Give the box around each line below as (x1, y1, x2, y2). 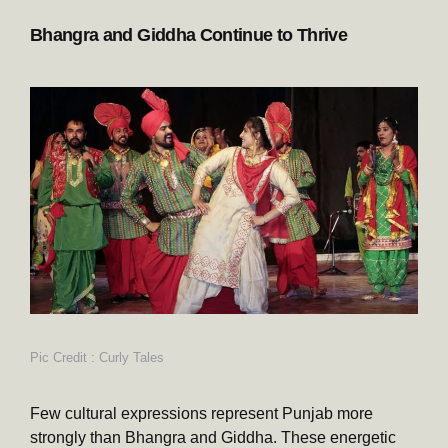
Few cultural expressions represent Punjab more (30, 404, 373, 422)
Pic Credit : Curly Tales (30, 349, 164, 365)
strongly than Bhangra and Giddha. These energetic (30, 428, 396, 446)
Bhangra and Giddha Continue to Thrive (30, 25, 347, 46)
